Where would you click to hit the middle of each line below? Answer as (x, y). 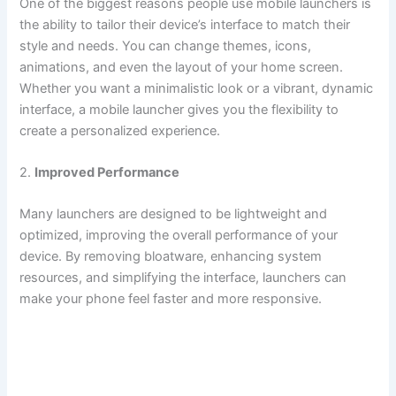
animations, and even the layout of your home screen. (182, 67)
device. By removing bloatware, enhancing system (171, 257)
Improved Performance (107, 172)
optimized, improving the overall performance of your (179, 236)
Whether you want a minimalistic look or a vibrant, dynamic (197, 88)
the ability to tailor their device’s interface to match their (185, 24)
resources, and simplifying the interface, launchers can (183, 278)
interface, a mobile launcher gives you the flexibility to (179, 109)
